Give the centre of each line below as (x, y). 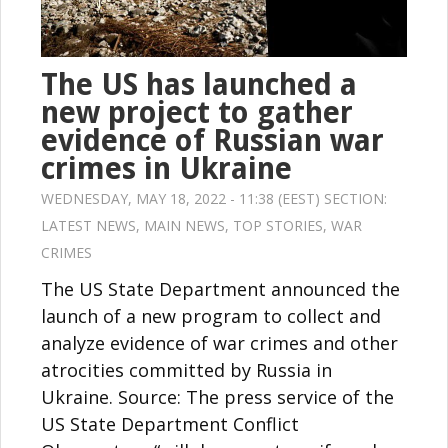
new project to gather (197, 112)
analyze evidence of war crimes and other (219, 342)
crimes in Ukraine (166, 168)
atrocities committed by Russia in (186, 369)
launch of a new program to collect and (211, 315)
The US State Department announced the (220, 288)
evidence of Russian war (212, 140)
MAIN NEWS (184, 225)
